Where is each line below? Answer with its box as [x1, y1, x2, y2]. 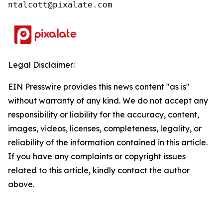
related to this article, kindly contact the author [8, 165, 190, 175]
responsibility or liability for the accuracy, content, [8, 110, 199, 119]
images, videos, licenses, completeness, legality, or [8, 123, 202, 133]
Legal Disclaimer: [8, 60, 75, 70]
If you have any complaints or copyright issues [8, 151, 186, 161]
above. [8, 179, 34, 189]
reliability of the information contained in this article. [8, 137, 208, 147]
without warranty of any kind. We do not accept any [8, 96, 208, 106]
